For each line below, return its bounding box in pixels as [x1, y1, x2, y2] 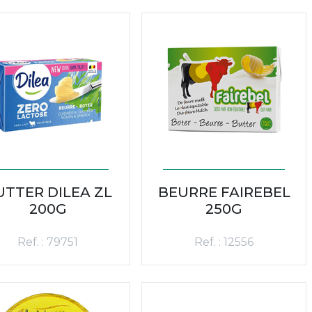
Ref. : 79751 [17, 235, 78, 249]
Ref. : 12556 [194, 235, 253, 249]
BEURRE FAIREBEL [157, 183, 290, 201]
